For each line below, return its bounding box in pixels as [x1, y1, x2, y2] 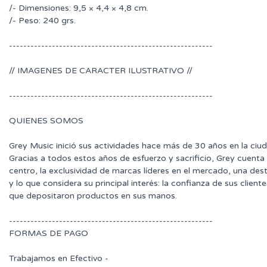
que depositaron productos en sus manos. [9, 191, 177, 201]
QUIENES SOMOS [9, 116, 83, 126]
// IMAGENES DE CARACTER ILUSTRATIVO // [9, 66, 193, 76]
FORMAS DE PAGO [9, 228, 88, 239]
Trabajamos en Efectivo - [9, 253, 108, 264]
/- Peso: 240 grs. [9, 15, 76, 26]
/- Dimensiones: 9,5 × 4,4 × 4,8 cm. [9, 3, 148, 14]
